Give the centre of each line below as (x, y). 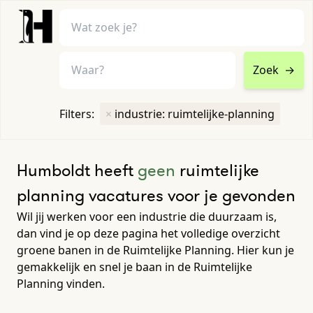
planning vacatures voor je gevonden (156, 195)
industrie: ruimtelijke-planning (194, 114)
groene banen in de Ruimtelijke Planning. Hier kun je (155, 250)
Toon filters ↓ (156, 127)
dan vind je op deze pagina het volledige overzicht (148, 233)
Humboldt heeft (77, 170)
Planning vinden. (61, 283)
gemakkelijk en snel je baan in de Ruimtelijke (134, 267)
